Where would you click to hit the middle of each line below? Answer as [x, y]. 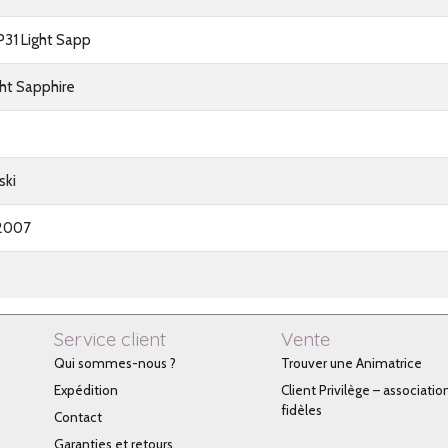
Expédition [85, 390]
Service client [109, 339]
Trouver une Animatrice [351, 363]
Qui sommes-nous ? [114, 363]
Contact [77, 417]
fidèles [301, 410]
